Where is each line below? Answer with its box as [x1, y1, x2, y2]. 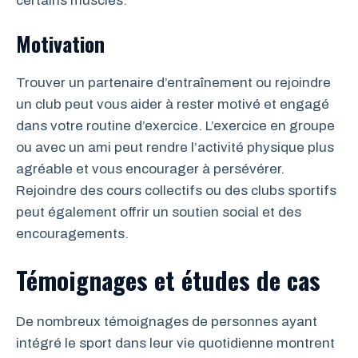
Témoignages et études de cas [16, 261, 320, 298]
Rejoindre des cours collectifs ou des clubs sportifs [16, 183, 336, 199]
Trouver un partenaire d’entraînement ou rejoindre [16, 75, 331, 91]
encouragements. [16, 226, 129, 242]
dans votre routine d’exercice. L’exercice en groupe [16, 118, 335, 134]
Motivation [16, 28, 105, 60]
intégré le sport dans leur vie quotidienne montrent [16, 335, 335, 351]
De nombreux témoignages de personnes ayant [16, 313, 317, 329]
